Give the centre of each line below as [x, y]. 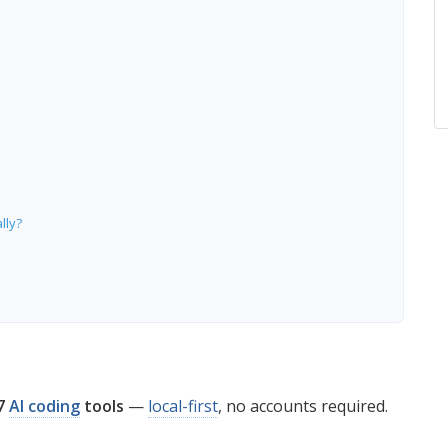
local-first [183, 405]
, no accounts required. [303, 405]
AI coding [44, 405]
